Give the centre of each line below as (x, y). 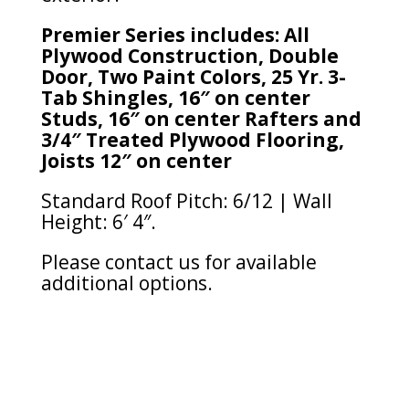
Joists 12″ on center (136, 161)
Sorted (187, 385)
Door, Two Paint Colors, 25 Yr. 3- (193, 77)
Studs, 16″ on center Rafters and (201, 119)
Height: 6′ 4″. (98, 222)
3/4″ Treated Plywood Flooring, (192, 140)
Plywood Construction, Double (189, 56)
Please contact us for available (178, 262)
